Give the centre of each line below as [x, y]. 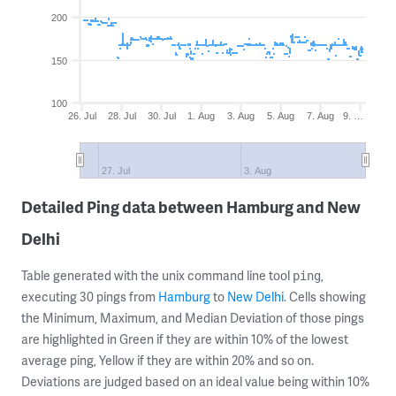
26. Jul [83, 116]
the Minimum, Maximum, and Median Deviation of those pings [193, 318]
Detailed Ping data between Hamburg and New [191, 206]
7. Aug [321, 116]
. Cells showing [325, 297]
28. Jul [122, 116]
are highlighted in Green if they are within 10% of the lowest [185, 339]
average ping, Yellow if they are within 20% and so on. [168, 360]
